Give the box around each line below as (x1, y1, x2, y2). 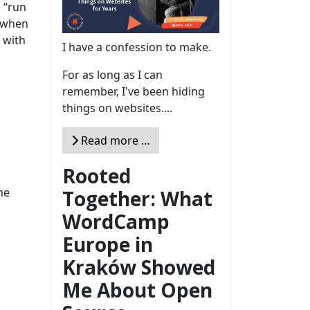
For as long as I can (62, 67, 163, 83)
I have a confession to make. (62, 39, 211, 55)
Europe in (62, 231, 153, 258)
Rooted (62, 163, 131, 190)
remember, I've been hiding (62, 84, 205, 100)
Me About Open (62, 277, 212, 304)
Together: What (62, 185, 212, 212)
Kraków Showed (62, 254, 215, 281)
